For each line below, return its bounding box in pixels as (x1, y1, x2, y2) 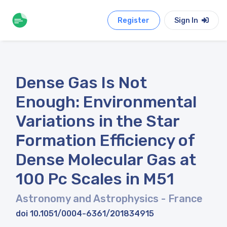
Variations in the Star (16, 111, 179, 131)
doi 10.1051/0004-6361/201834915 (16, 209, 154, 218)
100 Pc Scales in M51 (16, 169, 174, 188)
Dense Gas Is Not (16, 73, 147, 92)
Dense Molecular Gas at (16, 150, 196, 169)
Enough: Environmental (16, 92, 197, 111)
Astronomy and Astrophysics (16, 193, 161, 205)
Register (118, 16, 150, 25)
